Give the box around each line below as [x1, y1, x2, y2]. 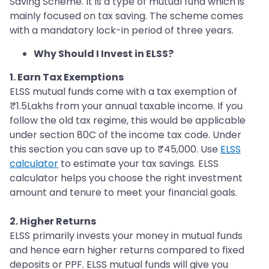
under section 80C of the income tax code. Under [10, 128, 241, 142]
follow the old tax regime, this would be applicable [10, 113, 246, 128]
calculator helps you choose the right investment [10, 171, 243, 186]
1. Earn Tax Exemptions [10, 70, 124, 85]
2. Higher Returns [10, 214, 96, 229]
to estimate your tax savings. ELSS [58, 157, 219, 171]
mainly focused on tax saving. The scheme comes [10, 9, 243, 23]
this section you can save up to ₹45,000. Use [10, 142, 220, 157]
